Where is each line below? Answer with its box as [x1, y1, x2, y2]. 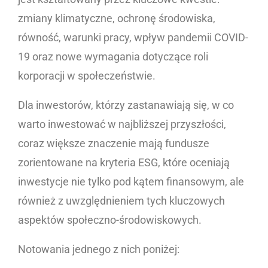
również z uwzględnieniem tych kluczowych [18, 194, 225, 208]
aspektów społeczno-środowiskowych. [18, 214, 204, 227]
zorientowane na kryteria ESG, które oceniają [18, 156, 230, 169]
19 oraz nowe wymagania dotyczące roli [18, 50, 208, 63]
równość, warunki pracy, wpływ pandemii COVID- [18, 31, 248, 44]
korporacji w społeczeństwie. [18, 69, 158, 83]
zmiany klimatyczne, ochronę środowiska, [18, 12, 215, 25]
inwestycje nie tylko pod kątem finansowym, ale [18, 175, 244, 188]
